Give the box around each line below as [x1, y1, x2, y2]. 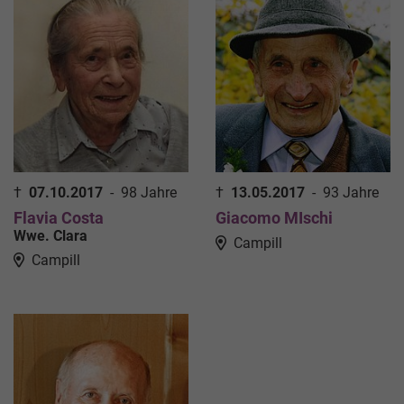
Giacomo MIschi [216, 208, 333, 228]
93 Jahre [323, 184, 379, 202]
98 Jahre [121, 184, 177, 202]
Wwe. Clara [14, 227, 87, 245]
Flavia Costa [14, 208, 104, 228]
